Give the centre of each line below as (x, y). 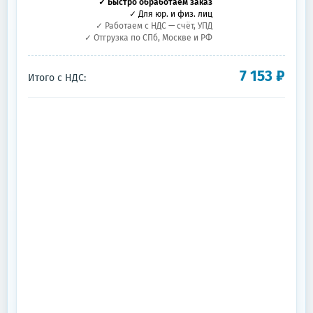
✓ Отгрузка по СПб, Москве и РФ (148, 38)
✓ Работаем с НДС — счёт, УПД (154, 26)
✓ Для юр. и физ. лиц (171, 14)
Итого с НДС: (57, 78)
